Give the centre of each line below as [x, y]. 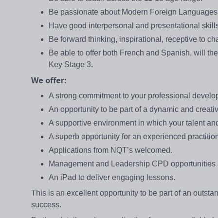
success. [46, 205]
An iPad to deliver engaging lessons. [112, 178]
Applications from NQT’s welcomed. [110, 150]
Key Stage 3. [71, 65]
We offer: [49, 81]
